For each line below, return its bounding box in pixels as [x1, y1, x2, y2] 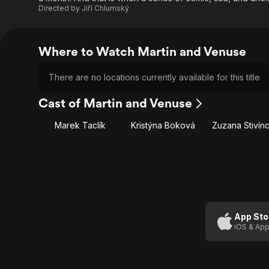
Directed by [38, 4, 82, 13]
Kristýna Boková [130, 120, 195, 130]
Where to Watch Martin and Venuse [38, 44, 246, 59]
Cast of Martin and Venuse [38, 95, 192, 110]
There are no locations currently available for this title [49, 72, 260, 82]
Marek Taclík [54, 120, 106, 130]
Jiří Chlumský [82, 4, 129, 13]
